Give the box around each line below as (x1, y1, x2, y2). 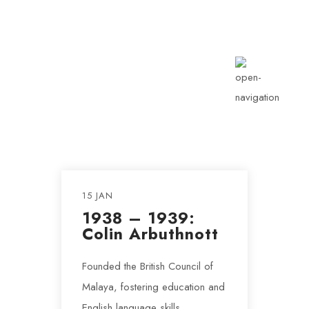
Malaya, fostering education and (82, 279, 225, 295)
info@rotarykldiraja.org (69, 16, 156, 29)
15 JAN (82, 189, 113, 202)
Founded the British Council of (82, 259, 213, 274)
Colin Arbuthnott (82, 222, 219, 246)
